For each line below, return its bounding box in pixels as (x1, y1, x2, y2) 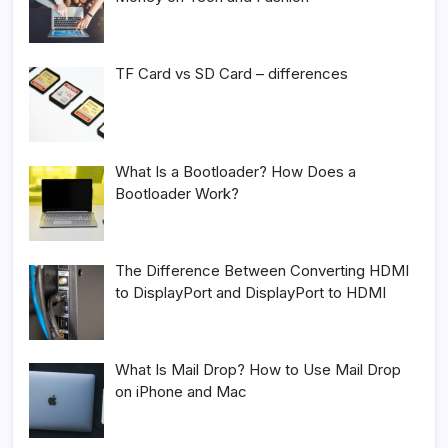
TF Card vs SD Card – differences (115, 63, 349, 83)
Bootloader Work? (115, 184, 240, 204)
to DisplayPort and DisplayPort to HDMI (115, 283, 387, 303)
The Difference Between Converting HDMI (115, 261, 410, 281)
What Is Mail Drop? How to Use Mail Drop (115, 359, 402, 379)
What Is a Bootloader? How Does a (115, 162, 357, 182)
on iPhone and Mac (115, 381, 248, 401)
